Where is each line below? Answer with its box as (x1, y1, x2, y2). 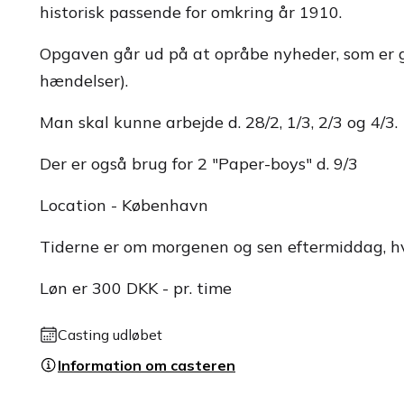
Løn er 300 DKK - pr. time (40, 278, 232, 298)
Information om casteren (58, 356, 235, 374)
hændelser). (40, 70, 128, 91)
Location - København (40, 195, 208, 216)
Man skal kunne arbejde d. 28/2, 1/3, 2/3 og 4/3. (40, 112, 398, 133)
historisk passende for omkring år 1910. (40, 2, 342, 23)
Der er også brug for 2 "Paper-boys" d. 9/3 (40, 153, 358, 174)
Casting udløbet (58, 326, 162, 344)
